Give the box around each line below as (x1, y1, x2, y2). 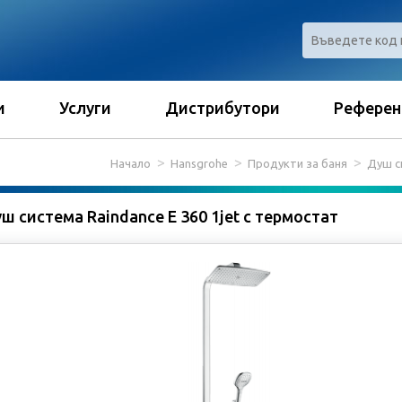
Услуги (59, 99, 111, 117)
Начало (110, 157, 151, 170)
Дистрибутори (165, 99, 280, 117)
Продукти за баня (248, 157, 347, 170)
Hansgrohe (170, 157, 228, 170)
